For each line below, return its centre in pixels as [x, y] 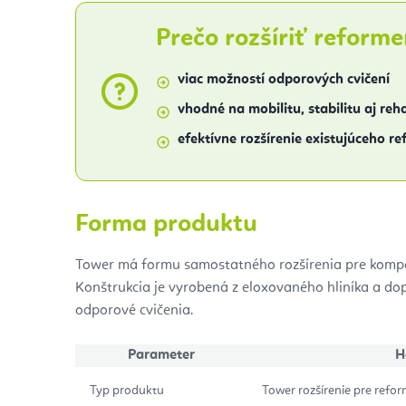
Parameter [161, 355]
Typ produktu [127, 390]
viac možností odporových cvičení [284, 79]
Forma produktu [166, 224]
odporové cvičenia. [134, 310]
